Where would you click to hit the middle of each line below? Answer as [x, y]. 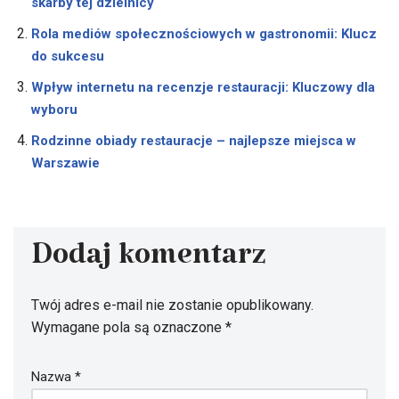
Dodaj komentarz [149, 263]
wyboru [54, 110]
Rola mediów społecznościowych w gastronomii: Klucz [204, 34]
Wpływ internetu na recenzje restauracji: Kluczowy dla [203, 87]
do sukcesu [68, 56]
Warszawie [65, 163]
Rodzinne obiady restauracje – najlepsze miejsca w [194, 141]
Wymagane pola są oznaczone [128, 327]
